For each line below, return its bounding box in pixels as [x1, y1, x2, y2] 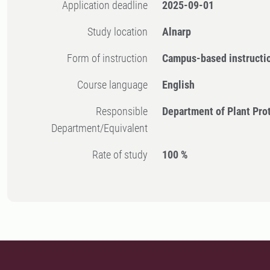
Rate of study [98, 148, 148, 162]
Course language [83, 78, 148, 92]
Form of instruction [72, 52, 148, 65]
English [162, 78, 195, 92]
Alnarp [162, 25, 192, 39]
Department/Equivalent [51, 122, 148, 135]
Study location [93, 25, 148, 39]
